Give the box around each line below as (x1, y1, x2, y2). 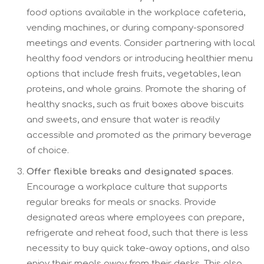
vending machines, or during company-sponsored (27, 22, 244, 33)
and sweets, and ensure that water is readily (27, 114, 220, 125)
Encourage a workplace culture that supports (27, 181, 227, 192)
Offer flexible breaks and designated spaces (27, 166, 232, 177)
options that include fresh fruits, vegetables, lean (27, 68, 241, 79)
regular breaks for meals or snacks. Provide (27, 197, 216, 207)
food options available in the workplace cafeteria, (27, 7, 245, 18)
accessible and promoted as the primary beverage (27, 130, 252, 140)
